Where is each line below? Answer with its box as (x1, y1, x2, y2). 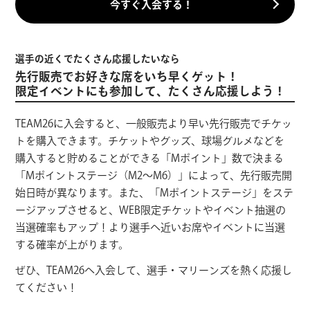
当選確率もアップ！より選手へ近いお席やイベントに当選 (15, 222, 286, 233)
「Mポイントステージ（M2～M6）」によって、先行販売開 (15, 170, 293, 181)
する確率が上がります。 (15, 239, 129, 250)
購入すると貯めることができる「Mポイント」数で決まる (15, 153, 284, 164)
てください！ (15, 282, 78, 293)
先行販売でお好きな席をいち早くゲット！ (15, 70, 239, 82)
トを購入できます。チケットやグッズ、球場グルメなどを (15, 136, 285, 147)
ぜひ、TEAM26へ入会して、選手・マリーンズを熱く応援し (15, 265, 293, 276)
